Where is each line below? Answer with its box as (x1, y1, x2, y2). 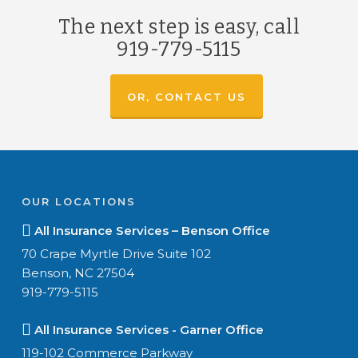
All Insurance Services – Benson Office (30, 223, 270, 239)
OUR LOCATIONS (21, 195, 136, 209)
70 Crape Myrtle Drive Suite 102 (21, 246, 211, 262)
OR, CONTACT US (127, 90, 247, 104)
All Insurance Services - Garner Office (30, 322, 264, 338)
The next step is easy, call (58, 15, 300, 40)
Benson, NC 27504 (21, 265, 134, 281)
